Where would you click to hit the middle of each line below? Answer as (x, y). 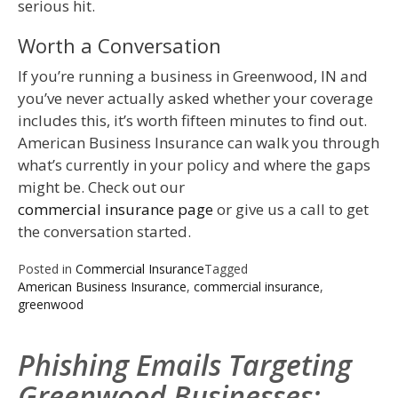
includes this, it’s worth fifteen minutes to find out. (192, 121)
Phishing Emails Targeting (185, 365)
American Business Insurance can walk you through (199, 143)
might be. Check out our (101, 187)
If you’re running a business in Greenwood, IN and (193, 76)
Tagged (226, 269)
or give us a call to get (291, 210)
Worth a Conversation (119, 46)
